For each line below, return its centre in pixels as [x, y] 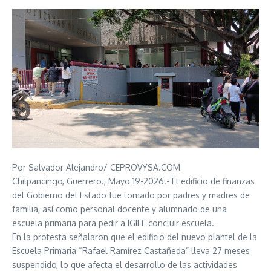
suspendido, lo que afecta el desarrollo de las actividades [125, 264]
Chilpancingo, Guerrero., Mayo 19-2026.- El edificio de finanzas [133, 181]
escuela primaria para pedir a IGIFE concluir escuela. [113, 223]
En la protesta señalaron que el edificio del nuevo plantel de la [135, 237]
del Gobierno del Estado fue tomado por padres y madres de [131, 195]
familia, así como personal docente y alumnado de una [119, 209]
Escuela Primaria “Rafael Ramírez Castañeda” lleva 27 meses [131, 250]
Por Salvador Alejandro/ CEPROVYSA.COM [96, 167]
